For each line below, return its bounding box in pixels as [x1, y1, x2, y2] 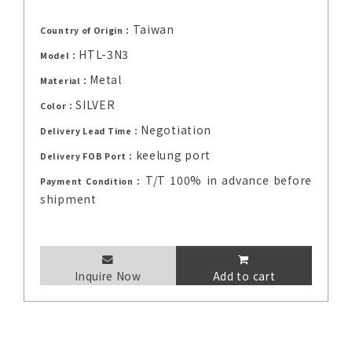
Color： [40, 100, 76, 112]
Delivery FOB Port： [40, 150, 136, 163]
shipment [40, 191, 97, 207]
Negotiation [141, 122, 212, 138]
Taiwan [132, 21, 174, 38]
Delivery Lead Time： [40, 125, 141, 137]
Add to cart [212, 268, 276, 284]
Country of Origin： [40, 24, 133, 37]
